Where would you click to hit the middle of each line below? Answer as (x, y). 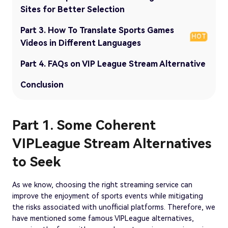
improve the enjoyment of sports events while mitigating (108, 196)
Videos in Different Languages (81, 43)
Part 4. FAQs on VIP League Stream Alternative (113, 64)
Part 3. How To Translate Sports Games (97, 30)
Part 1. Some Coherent (84, 125)
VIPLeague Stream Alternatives (112, 143)
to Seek (37, 162)
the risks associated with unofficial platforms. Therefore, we (114, 207)
